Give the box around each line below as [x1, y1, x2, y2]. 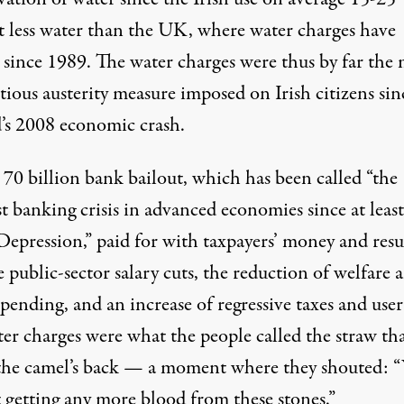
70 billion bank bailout [3, 164, 183, 193]
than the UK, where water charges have [82, 16, 396, 45]
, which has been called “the [182, 164, 398, 193]
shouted [320, 353, 383, 382]
